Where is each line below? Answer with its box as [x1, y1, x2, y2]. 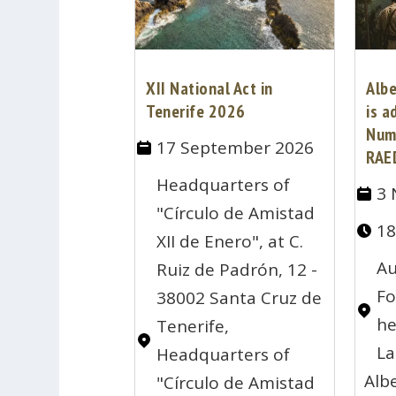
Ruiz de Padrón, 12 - [156, 258, 318, 282]
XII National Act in [146, 77, 273, 101]
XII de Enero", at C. [156, 230, 304, 254]
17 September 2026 [156, 136, 315, 160]
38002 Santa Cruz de [156, 286, 323, 310]
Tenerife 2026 [146, 100, 246, 124]
